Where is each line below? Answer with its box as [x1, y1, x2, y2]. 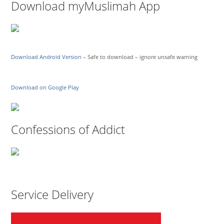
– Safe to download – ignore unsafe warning [81, 53, 198, 60]
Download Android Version [11, 53, 82, 60]
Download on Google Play [11, 83, 79, 91]
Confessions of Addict [11, 120, 125, 137]
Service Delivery [11, 185, 94, 202]
